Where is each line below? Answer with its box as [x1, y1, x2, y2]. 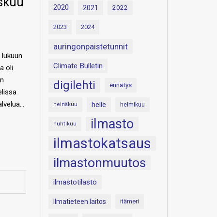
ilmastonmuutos [53, 155, 146, 170]
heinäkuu [53, 101, 77, 108]
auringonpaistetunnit [53, 42, 128, 51]
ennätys [109, 81, 132, 89]
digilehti [53, 78, 95, 92]
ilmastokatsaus [53, 135, 151, 152]
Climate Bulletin [53, 62, 103, 70]
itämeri [120, 198, 139, 205]
